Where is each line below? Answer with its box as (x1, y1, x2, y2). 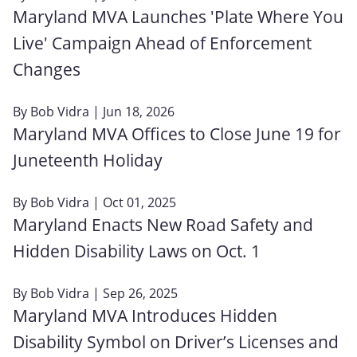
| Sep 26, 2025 (89, 284, 178, 302)
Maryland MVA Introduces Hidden (13, 304, 277, 327)
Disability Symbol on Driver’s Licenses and (13, 330, 339, 353)
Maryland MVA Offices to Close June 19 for (13, 122, 341, 145)
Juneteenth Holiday (13, 148, 163, 171)
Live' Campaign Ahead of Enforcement (13, 31, 312, 54)
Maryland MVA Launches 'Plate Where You (13, 5, 343, 28)
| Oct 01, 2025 (89, 193, 176, 211)
